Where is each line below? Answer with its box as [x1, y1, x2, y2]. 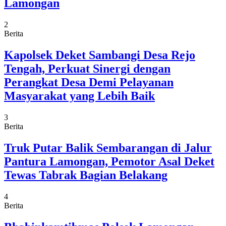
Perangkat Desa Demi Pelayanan [4, 75, 174, 89]
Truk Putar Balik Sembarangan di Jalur [4, 141, 212, 154]
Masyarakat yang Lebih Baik [4, 89, 155, 102]
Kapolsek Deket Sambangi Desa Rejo [4, 48, 195, 62]
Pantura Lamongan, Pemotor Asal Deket [4, 154, 214, 168]
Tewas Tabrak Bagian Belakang [4, 168, 167, 182]
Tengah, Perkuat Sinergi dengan [4, 62, 171, 75]
